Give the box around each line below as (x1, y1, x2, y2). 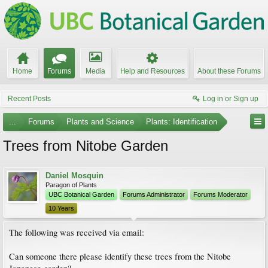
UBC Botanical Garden (48, 191, 114, 198)
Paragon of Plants (45, 181, 97, 188)
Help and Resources (120, 67, 185, 75)
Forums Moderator (193, 191, 248, 198)
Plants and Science (66, 117, 134, 126)
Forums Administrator (123, 191, 185, 198)
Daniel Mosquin (45, 171, 103, 180)
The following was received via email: (9, 227, 144, 238)
